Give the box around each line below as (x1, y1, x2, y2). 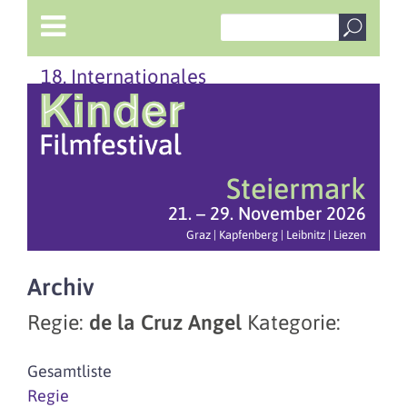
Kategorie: (247, 311, 341, 334)
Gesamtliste (27, 362, 112, 381)
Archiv (27, 273, 94, 301)
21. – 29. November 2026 (168, 203, 366, 223)
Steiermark (226, 172, 366, 205)
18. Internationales (41, 65, 206, 88)
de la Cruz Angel (89, 311, 247, 334)
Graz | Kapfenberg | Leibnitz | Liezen (186, 228, 366, 242)
